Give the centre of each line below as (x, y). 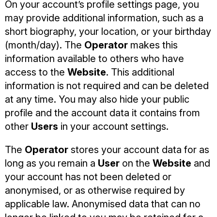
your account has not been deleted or (88, 177)
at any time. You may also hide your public (97, 99)
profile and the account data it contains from (102, 113)
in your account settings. (113, 126)
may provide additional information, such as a (104, 18)
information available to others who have (94, 59)
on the (136, 163)
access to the (36, 72)
